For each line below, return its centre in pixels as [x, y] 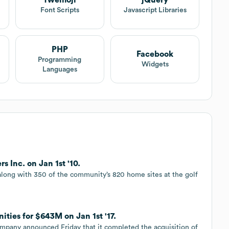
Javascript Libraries [155, 10]
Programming [60, 60]
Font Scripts [60, 10]
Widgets [155, 65]
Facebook [155, 54]
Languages [60, 69]
